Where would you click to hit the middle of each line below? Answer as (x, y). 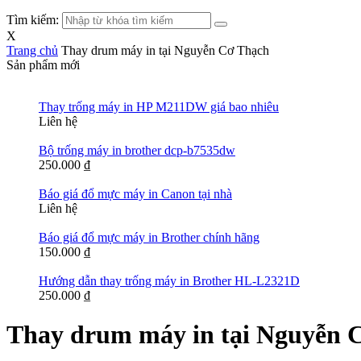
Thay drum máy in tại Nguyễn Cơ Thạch (165, 50)
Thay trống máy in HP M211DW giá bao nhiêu (159, 107)
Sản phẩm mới (43, 65)
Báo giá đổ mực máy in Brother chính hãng (149, 237)
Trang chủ (32, 50)
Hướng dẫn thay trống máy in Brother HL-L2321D (169, 281)
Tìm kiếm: (33, 20)
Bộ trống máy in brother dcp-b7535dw (137, 150)
